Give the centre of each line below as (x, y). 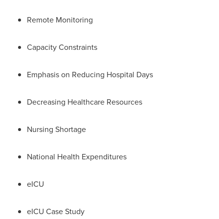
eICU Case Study (56, 211)
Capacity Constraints (62, 47)
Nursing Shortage (56, 129)
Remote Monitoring (60, 20)
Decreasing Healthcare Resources (85, 102)
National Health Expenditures (77, 156)
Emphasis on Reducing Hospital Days (90, 74)
